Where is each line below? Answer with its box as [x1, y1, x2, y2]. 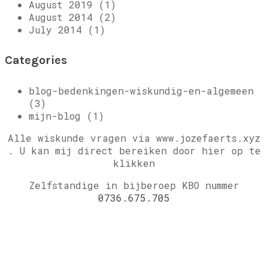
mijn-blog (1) [29, 109, 104, 123]
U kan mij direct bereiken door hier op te [19, 144, 261, 157]
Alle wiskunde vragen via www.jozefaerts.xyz [8, 132, 260, 145]
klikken [113, 157, 155, 170]
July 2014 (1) [29, 23, 105, 36]
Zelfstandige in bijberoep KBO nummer [29, 179, 239, 192]
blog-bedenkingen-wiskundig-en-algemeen [29, 84, 254, 98]
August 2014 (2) [29, 11, 116, 24]
